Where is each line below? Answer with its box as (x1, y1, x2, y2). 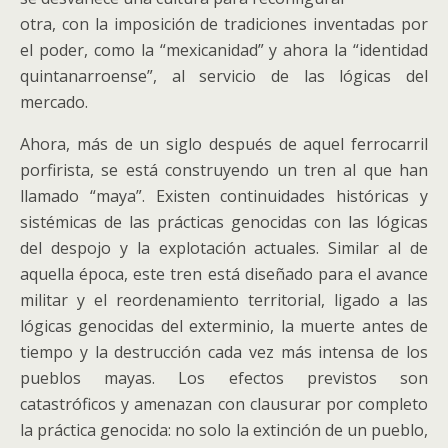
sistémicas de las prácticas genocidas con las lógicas (20, 211, 428, 233)
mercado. (20, 91, 88, 113)
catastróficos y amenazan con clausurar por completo (20, 393, 428, 415)
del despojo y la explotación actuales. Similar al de (20, 237, 428, 259)
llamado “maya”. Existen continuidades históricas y (20, 185, 428, 207)
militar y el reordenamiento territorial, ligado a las (20, 289, 428, 311)
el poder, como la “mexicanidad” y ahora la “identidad (20, 39, 428, 61)
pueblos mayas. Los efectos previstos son (20, 367, 428, 389)
